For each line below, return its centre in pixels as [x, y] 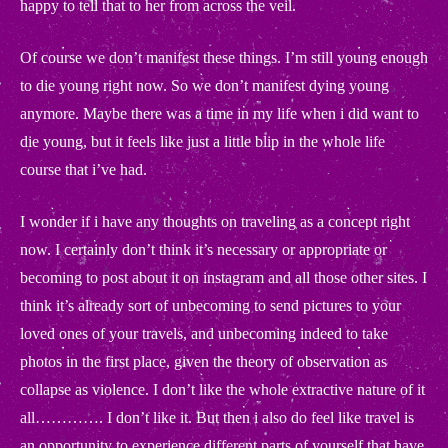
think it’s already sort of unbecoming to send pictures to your [210, 305]
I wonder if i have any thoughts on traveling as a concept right [215, 221]
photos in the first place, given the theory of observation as [203, 361]
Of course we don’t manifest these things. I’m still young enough [224, 57]
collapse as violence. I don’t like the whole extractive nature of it [222, 389]
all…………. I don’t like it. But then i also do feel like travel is [217, 417]
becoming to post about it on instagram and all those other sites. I [223, 277]
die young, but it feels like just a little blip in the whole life [202, 141]
